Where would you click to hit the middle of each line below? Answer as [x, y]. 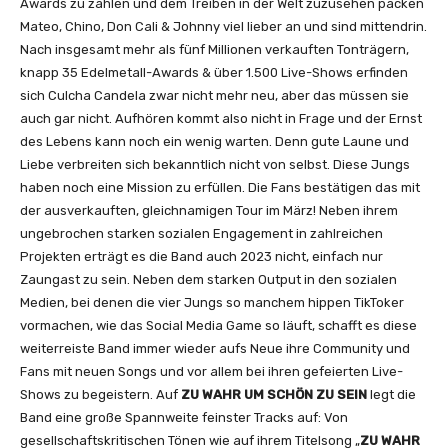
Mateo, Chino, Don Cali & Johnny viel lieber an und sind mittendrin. [223, 26]
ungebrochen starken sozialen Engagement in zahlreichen [201, 233]
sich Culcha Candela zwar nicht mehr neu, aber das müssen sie [214, 95]
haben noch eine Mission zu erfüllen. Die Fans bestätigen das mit [220, 187]
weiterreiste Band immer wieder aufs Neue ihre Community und [215, 348]
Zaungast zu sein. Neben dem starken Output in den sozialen [208, 279]
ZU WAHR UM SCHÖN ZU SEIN [275, 394]
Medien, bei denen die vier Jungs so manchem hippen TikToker [212, 302]
